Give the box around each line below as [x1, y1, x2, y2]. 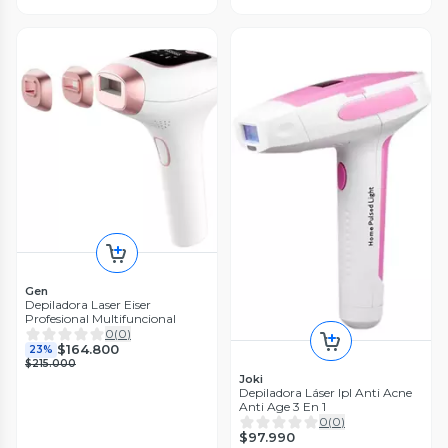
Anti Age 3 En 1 [239, 398, 326, 414]
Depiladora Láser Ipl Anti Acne [239, 384, 412, 400]
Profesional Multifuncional [25, 310, 176, 326]
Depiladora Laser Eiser [25, 296, 151, 312]
